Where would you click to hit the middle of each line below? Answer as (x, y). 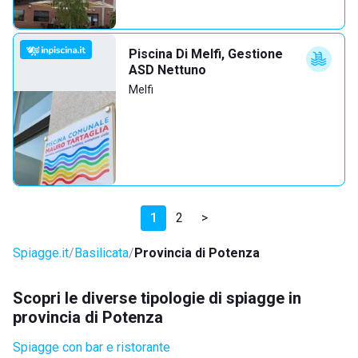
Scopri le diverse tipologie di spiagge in (157, 298)
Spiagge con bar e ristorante (91, 347)
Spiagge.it (41, 253)
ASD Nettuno (167, 70)
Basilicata (101, 253)
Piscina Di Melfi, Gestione (206, 54)
